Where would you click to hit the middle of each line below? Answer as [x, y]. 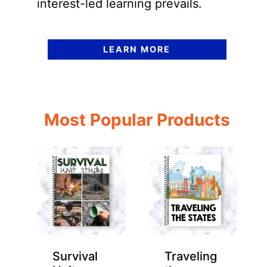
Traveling [190, 256]
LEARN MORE [137, 49]
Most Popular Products [137, 120]
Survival [75, 256]
